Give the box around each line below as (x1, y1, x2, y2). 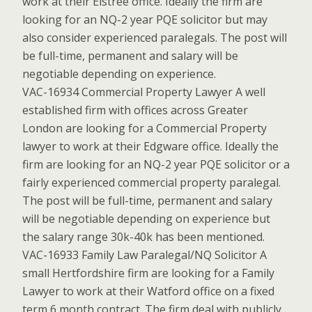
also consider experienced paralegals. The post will (22, 30, 287, 45)
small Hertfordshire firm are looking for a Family (22, 265, 274, 281)
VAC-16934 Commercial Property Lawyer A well (22, 84, 265, 100)
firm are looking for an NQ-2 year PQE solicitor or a (22, 157, 290, 172)
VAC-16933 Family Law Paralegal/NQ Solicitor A (22, 247, 267, 263)
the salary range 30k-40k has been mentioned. (22, 229, 265, 244)
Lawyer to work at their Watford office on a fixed (22, 283, 274, 299)
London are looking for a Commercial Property (22, 120, 267, 136)
